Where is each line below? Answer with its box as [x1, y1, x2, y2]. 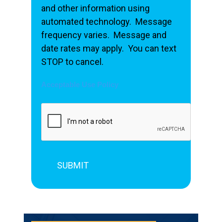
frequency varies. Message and [41, 29, 167, 40]
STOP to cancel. [41, 56, 110, 67]
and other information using [41, 2, 150, 13]
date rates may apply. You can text [41, 43, 177, 54]
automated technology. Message [41, 16, 172, 27]
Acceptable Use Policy [41, 80, 119, 89]
